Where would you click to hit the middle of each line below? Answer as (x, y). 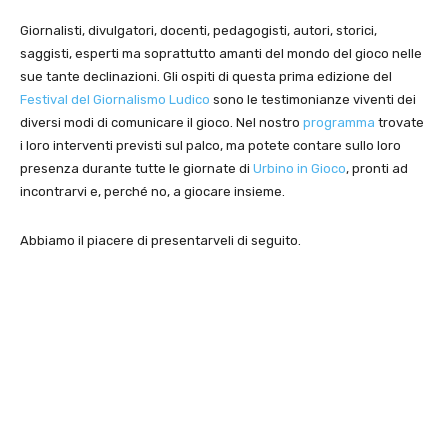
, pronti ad (377, 169)
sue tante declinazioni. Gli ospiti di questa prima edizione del (206, 77)
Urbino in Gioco (299, 169)
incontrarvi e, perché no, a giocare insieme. (152, 192)
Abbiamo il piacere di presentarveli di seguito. (160, 241)
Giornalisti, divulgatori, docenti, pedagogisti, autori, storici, (198, 31)
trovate (399, 123)
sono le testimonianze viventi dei (313, 100)
